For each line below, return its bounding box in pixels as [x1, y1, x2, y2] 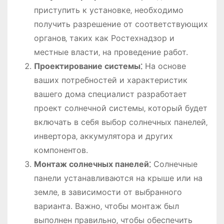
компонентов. [33, 145, 88, 155]
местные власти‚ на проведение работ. [33, 47, 188, 57]
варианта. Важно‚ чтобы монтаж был [33, 201, 179, 211]
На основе [142, 61, 186, 71]
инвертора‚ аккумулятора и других [33, 131, 173, 141]
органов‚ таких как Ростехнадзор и [33, 33, 174, 43]
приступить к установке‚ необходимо [33, 5, 183, 15]
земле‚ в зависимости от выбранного [33, 187, 182, 197]
